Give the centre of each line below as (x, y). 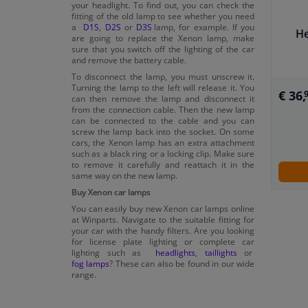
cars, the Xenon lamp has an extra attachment (163, 142)
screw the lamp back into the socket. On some (163, 131)
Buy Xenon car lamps (111, 191)
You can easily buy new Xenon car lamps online (163, 208)
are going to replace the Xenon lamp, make (163, 37)
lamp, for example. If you (205, 26)
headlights (175, 252)
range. (84, 274)
